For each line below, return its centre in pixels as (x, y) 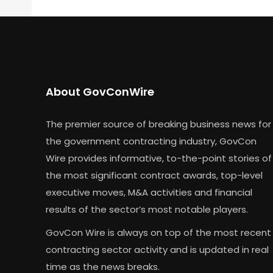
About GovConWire (100, 92)
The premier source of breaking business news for (158, 124)
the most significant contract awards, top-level (154, 175)
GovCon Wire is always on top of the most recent (158, 233)
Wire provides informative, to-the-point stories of (159, 158)
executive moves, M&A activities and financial (149, 193)
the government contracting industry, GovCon (151, 141)
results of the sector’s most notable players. (147, 210)
